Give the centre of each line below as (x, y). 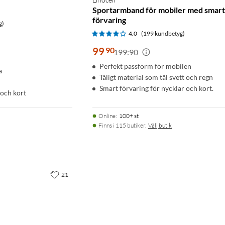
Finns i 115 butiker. (122, 125)
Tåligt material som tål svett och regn (156, 77)
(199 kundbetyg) (163, 33)
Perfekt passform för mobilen (145, 66)
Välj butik (160, 125)
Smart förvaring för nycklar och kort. (156, 88)
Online (107, 116)
